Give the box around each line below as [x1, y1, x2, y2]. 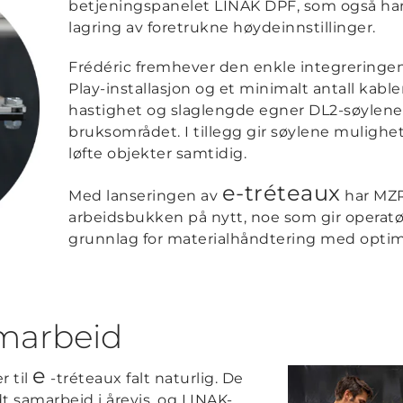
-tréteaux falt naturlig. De [46, 370, 244, 387]
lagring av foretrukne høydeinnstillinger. [68, 19, 376, 36]
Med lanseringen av [68, 187, 222, 204]
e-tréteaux [221, 180, 341, 206]
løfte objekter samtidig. [68, 145, 247, 162]
